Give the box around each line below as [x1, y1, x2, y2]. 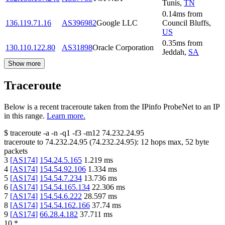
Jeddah [162, 47, 184, 56]
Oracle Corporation [92, 43, 154, 52]
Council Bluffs [162, 18, 209, 27]
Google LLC [96, 18, 138, 27]
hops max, [149, 137, 185, 146]
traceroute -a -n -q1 [10, 128, 70, 137]
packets [4, 146, 28, 155]
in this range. [4, 111, 45, 120]
